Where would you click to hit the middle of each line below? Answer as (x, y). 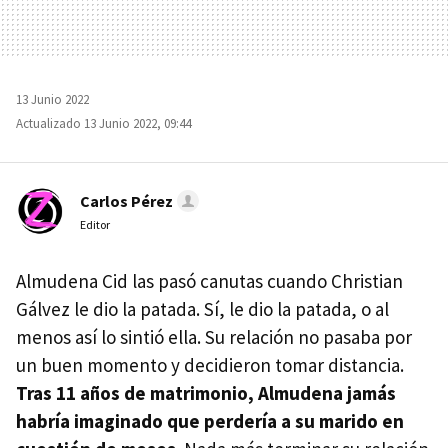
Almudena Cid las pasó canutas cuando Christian (209, 280)
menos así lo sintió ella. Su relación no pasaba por (214, 336)
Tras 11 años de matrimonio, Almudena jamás (206, 392)
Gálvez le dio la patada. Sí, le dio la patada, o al (202, 308)
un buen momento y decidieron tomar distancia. (210, 364)
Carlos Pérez (126, 200)
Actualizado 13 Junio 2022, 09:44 (103, 123)
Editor (95, 224)
